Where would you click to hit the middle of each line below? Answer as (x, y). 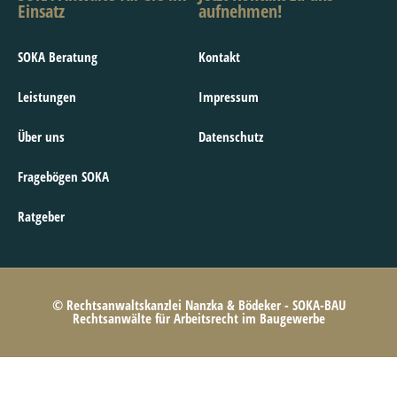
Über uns (41, 136)
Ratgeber (41, 216)
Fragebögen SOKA (63, 176)
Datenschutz (231, 136)
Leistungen (47, 96)
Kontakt (219, 56)
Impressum (229, 96)
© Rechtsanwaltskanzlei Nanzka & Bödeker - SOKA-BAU (198, 305)
